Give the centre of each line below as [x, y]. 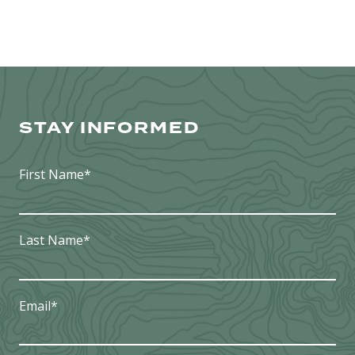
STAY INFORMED [109, 128]
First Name [52, 174]
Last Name [51, 240]
